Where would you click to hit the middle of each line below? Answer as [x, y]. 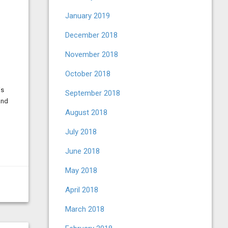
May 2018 [81, 170]
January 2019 [88, 16]
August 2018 [86, 112]
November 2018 [92, 54]
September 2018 [93, 93]
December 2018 [91, 35]
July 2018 [81, 132]
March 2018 [85, 209]
